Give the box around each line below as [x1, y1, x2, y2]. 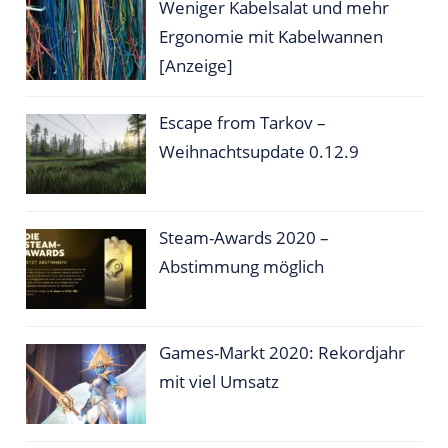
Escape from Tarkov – [159, 110, 327, 134]
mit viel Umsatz [159, 369, 280, 393]
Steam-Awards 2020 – [159, 225, 330, 249]
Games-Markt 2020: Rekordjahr [159, 340, 406, 364]
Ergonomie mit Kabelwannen [159, 24, 384, 48]
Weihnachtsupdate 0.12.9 [159, 139, 360, 163]
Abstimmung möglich [159, 254, 325, 278]
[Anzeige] [159, 53, 234, 77]
